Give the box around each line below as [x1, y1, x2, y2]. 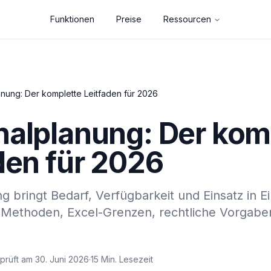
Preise [116, 14, 142, 24]
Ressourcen [163, 14, 211, 24]
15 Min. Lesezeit [91, 254, 153, 264]
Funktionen [50, 14, 94, 24]
